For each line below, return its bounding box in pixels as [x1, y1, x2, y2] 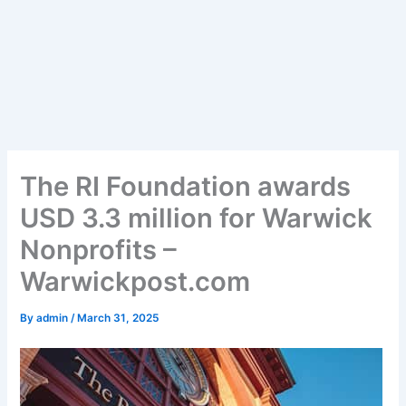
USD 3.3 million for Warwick [20, 202, 373, 235]
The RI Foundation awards [20, 170, 352, 203]
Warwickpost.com [20, 266, 251, 298]
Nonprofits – [20, 234, 178, 266]
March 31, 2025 [77, 312, 159, 325]
